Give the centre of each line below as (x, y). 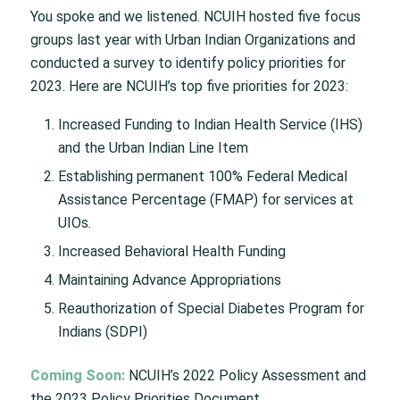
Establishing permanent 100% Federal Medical (202, 176)
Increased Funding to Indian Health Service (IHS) (210, 124)
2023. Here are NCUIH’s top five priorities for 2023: (189, 87)
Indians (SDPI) (102, 331)
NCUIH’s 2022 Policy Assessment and (245, 375)
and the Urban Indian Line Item (153, 147)
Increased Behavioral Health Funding (171, 251)
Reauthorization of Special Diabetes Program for (211, 308)
